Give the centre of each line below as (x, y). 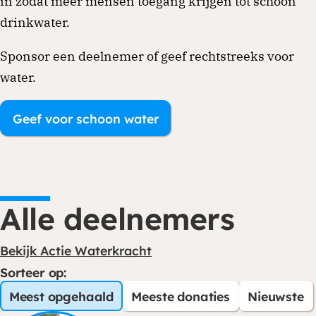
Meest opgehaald (61, 296)
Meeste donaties (181, 296)
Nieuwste (276, 296)
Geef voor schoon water (85, 118)
